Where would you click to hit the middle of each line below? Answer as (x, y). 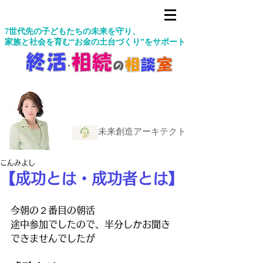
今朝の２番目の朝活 (53, 210)
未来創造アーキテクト (142, 131)
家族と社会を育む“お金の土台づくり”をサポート (95, 42)
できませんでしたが (53, 238)
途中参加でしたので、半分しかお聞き (90, 224)
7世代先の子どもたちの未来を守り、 (73, 31)
